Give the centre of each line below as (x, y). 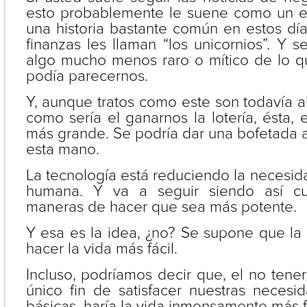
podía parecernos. (87, 76)
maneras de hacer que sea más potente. (161, 207)
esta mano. (62, 149)
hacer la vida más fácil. (101, 249)
